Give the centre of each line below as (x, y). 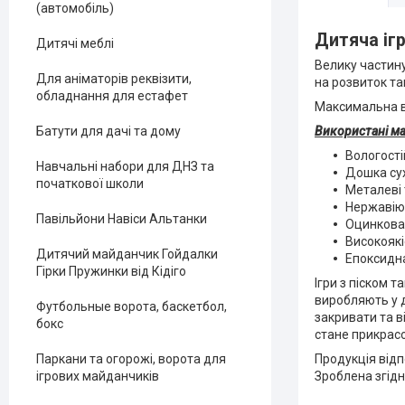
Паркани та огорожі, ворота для (131, 359)
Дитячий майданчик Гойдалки (127, 254)
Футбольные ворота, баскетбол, (132, 306)
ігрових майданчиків (98, 376)
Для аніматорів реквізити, (114, 79)
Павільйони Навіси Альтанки (122, 219)
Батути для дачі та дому (108, 131)
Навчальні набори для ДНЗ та (125, 166)
